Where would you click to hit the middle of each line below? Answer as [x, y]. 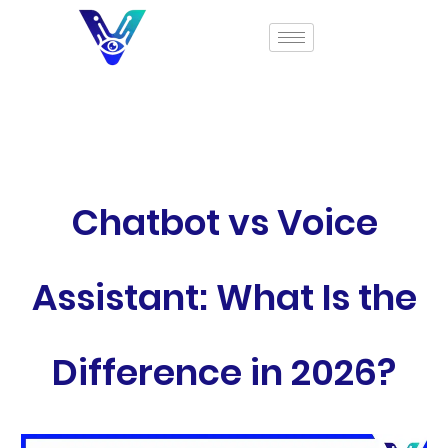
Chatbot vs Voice [224, 222]
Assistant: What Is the [224, 297]
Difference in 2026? [224, 372]
